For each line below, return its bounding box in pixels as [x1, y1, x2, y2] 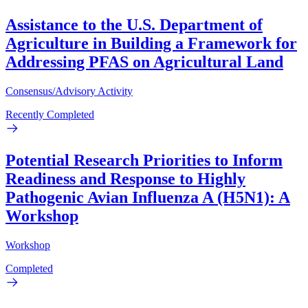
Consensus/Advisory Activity [5, 85, 133, 98]
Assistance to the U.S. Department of [5, 16, 263, 34]
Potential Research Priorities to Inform [5, 151, 283, 170]
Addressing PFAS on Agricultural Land [5, 53, 283, 71]
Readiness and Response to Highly [5, 170, 245, 188]
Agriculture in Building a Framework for [5, 34, 297, 53]
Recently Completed [5, 109, 94, 121]
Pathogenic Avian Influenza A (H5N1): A [5, 188, 290, 207]
